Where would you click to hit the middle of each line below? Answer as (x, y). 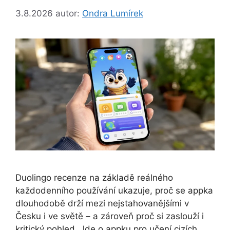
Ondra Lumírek (113, 13)
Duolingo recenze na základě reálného (94, 178)
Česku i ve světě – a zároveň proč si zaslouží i (110, 216)
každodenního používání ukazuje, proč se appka (114, 191)
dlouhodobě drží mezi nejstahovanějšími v (102, 204)
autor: (69, 13)
